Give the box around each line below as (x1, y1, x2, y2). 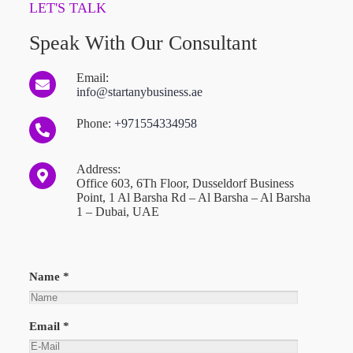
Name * (28, 270, 69, 284)
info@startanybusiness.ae (76, 85, 203, 99)
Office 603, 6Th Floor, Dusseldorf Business (76, 176, 294, 191)
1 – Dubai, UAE (76, 205, 159, 219)
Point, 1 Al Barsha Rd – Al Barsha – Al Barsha (76, 191, 310, 205)
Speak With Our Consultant (28, 32, 257, 55)
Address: (76, 162, 121, 176)
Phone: (76, 117, 114, 131)
